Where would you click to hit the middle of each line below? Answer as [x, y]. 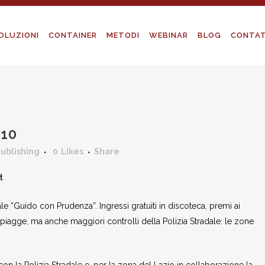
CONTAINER [73, 35]
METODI [123, 35]
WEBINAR [169, 35]
